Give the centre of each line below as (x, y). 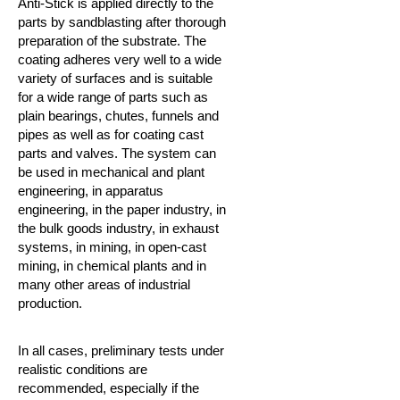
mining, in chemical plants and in (112, 266)
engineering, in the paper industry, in (122, 209)
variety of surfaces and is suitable (115, 78)
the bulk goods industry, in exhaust (118, 228)
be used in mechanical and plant (111, 172)
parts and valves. (70, 153)
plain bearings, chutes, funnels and (118, 116)
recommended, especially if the (108, 388)
